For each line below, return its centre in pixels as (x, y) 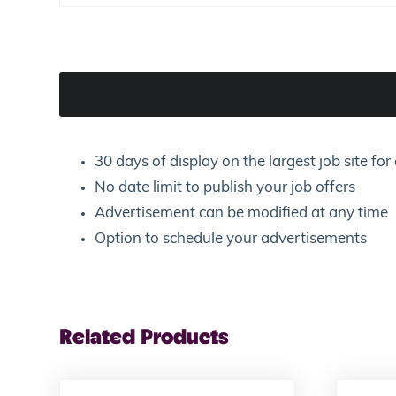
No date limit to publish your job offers (225, 188)
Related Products (145, 339)
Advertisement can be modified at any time (242, 214)
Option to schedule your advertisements (231, 240)
